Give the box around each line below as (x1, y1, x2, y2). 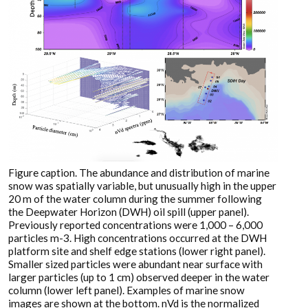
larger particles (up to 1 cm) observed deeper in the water (8, 270, 269, 283)
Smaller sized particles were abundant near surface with (8, 257, 263, 270)
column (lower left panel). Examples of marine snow (8, 283, 245, 296)
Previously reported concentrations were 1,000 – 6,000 (8, 218, 263, 231)
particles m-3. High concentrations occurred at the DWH (8, 231, 267, 244)
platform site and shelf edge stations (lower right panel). (8, 244, 265, 257)
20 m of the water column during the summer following (8, 192, 262, 205)
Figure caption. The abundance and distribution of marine (8, 166, 269, 179)
